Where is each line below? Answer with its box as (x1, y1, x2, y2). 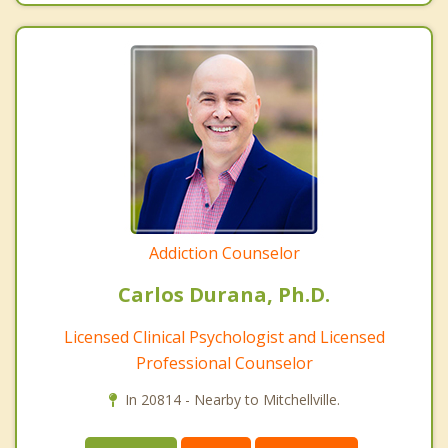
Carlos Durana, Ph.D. (118, 280, 330, 308)
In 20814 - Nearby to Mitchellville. (124, 389, 340, 409)
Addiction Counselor (148, 241, 300, 264)
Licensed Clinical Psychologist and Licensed (63, 325, 385, 348)
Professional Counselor (135, 351, 313, 374)
